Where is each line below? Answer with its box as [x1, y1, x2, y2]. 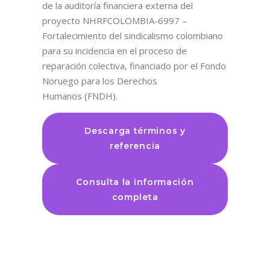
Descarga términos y [84, 125, 186, 136]
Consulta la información [76, 176, 194, 187]
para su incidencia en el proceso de [42, 44, 187, 57]
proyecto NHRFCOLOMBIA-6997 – [42, 14, 187, 27]
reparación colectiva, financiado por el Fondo [42, 59, 226, 72]
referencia [109, 140, 160, 151]
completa [111, 191, 159, 202]
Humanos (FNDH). [42, 89, 118, 102]
